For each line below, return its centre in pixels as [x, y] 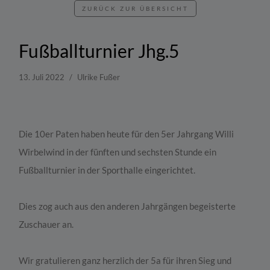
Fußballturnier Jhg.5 [99, 51]
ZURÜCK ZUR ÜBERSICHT [135, 9]
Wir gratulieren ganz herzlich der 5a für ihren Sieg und [125, 261]
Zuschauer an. [46, 224]
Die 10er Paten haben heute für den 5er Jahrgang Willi [127, 134]
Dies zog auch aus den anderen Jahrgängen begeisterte [127, 206]
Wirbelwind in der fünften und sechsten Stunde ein [118, 152]
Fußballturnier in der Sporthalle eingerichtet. [107, 170]
